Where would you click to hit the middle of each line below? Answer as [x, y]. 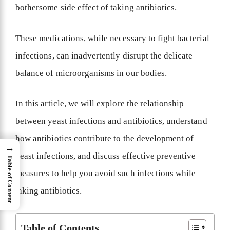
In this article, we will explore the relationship [100, 104]
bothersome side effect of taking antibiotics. [97, 8]
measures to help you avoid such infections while [106, 174]
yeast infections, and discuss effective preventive [106, 156]
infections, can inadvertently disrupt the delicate [104, 55]
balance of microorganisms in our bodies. [92, 73]
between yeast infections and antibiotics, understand [111, 121]
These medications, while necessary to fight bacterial [112, 38]
